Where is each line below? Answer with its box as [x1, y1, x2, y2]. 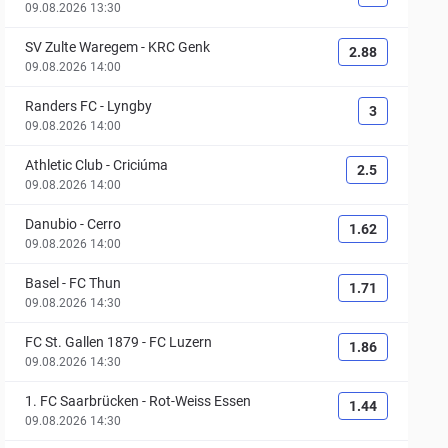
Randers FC [25, 98, 98, 114]
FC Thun [69, 275, 122, 291]
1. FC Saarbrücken [25, 393, 140, 409]
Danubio [25, 216, 78, 232]
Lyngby [107, 98, 153, 114]
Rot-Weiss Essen [149, 393, 252, 409]
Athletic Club [25, 157, 104, 173]
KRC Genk [148, 39, 211, 55]
